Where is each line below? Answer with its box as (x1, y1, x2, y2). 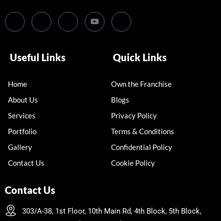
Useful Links (10, 51, 66, 64)
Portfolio (8, 127, 37, 136)
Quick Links (113, 51, 167, 64)
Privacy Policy (111, 111, 157, 120)
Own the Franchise (111, 79, 172, 89)
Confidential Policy (111, 143, 172, 152)
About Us (8, 95, 38, 105)
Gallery (8, 143, 32, 152)
